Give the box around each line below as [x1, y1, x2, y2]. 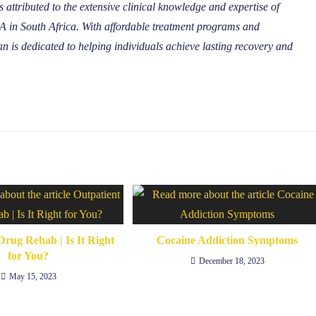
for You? [8, 250, 49, 262]
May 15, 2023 [8, 272, 56, 281]
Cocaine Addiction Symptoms [157, 234, 298, 246]
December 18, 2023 [198, 256, 265, 266]
